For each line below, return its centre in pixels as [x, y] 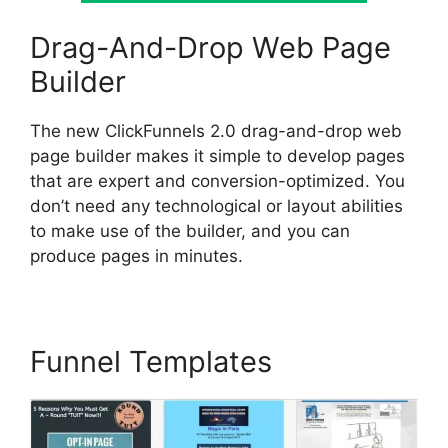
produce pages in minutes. [136, 256]
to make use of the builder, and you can [190, 231]
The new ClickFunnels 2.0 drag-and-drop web [216, 131]
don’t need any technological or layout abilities [216, 206]
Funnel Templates [151, 362]
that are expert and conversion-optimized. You [217, 181]
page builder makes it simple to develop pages [217, 156]
